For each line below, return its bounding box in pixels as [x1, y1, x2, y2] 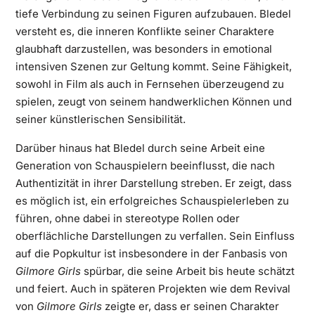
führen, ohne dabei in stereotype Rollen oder [15, 212, 240, 225]
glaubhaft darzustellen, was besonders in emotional [15, 42, 272, 56]
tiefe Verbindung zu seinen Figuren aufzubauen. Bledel [15, 7, 291, 20]
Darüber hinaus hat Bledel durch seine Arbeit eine [15, 141, 265, 155]
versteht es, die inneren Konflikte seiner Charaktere [15, 25, 274, 38]
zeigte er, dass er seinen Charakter [101, 300, 279, 313]
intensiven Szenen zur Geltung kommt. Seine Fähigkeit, [15, 60, 292, 73]
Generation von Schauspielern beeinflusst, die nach [15, 159, 275, 172]
